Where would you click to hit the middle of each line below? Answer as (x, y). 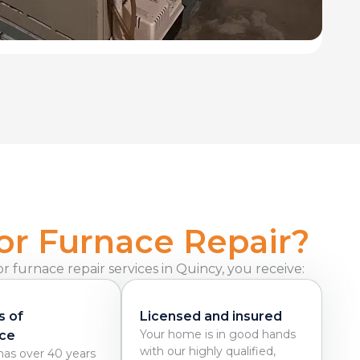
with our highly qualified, (208, 351)
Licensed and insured (211, 316)
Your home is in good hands (218, 334)
